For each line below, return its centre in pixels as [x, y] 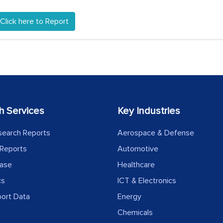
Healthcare [136, 165]
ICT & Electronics [147, 181]
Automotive [138, 149]
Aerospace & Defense [156, 133]
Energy [129, 197]
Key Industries [149, 111]
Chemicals [135, 213]
